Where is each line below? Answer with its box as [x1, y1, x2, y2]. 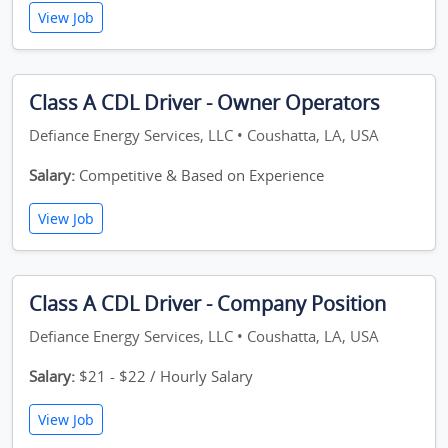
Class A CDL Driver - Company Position [29, 290, 386, 317]
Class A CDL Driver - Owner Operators [29, 89, 380, 116]
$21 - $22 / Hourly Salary [75, 366, 253, 386]
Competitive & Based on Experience [75, 165, 324, 185]
